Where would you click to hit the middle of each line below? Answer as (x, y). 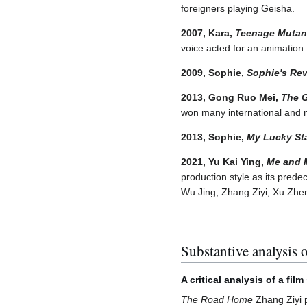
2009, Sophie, (214, 73)
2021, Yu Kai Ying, (224, 162)
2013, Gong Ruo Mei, (231, 98)
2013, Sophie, (214, 137)
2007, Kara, (208, 33)
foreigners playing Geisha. (238, 9)
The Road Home (217, 299)
